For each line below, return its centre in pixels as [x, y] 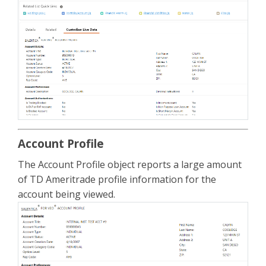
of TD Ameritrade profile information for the [117, 180]
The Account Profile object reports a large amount [130, 165]
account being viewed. [66, 194]
